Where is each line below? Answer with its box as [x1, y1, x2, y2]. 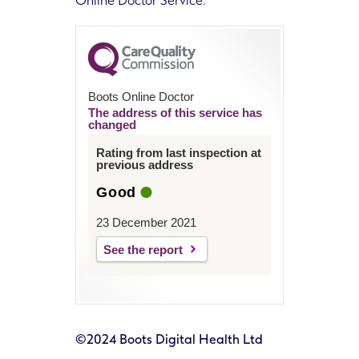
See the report [103, 242, 183, 256]
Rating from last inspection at [96, 145, 261, 159]
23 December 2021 [96, 215, 196, 229]
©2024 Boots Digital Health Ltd [75, 331, 263, 347]
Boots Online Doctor [88, 89, 194, 103]
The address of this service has [88, 105, 262, 119]
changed [88, 117, 136, 131]
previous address [96, 157, 193, 171]
